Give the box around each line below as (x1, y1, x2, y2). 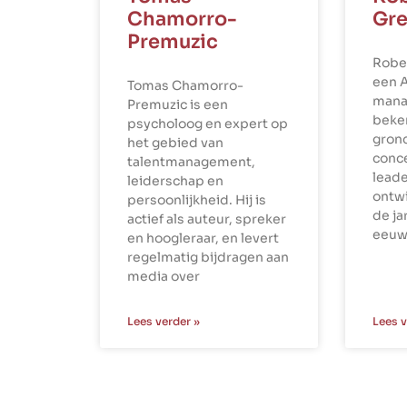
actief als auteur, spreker (127, 211, 286, 228)
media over (127, 268, 200, 285)
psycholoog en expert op (127, 115, 288, 133)
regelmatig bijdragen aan (127, 249, 289, 266)
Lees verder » (127, 314, 200, 329)
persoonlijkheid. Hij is (127, 192, 266, 209)
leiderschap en (127, 173, 223, 190)
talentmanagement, (127, 154, 255, 171)
